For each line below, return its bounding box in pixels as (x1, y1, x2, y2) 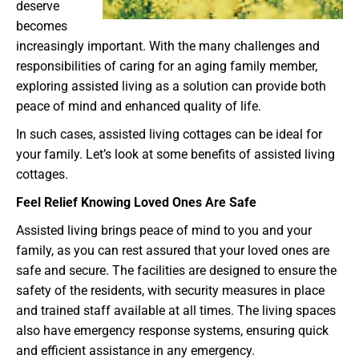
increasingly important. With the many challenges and (16, 38, 320, 54)
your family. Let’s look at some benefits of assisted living (16, 147, 335, 163)
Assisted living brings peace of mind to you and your (16, 223, 312, 239)
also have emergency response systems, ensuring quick (16, 323, 329, 339)
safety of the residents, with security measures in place (16, 283, 325, 299)
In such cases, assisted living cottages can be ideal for (16, 127, 322, 143)
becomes (16, 18, 67, 34)
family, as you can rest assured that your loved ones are (16, 243, 329, 259)
